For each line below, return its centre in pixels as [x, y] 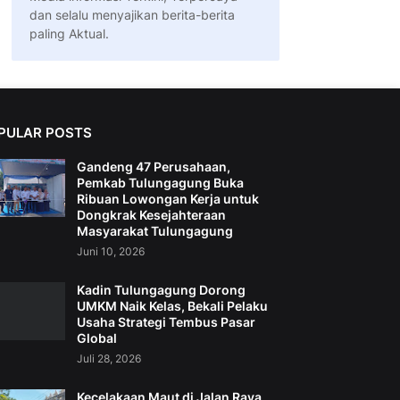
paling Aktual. [69, 34]
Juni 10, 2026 [110, 252]
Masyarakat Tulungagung [154, 231]
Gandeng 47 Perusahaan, [153, 167]
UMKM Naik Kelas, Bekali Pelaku [172, 306]
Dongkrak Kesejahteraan [151, 215]
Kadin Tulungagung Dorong [161, 290]
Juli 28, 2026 [108, 359]
